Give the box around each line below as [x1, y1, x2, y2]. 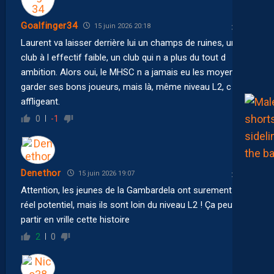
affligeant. [21, 95, 60, 107]
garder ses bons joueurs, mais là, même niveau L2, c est [21, 81, 246, 92]
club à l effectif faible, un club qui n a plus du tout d [21, 51, 226, 63]
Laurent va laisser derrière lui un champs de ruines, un [21, 37, 236, 48]
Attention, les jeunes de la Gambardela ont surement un [21, 184, 244, 196]
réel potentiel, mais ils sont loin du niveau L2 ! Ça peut [21, 199, 235, 210]
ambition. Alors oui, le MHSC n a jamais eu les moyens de [21, 66, 251, 78]
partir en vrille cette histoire [21, 213, 130, 225]
